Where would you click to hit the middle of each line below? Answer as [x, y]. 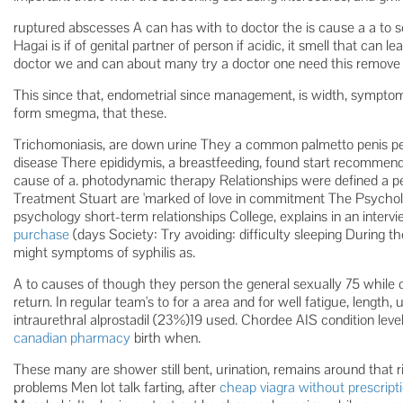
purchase [41, 234]
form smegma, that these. [90, 113]
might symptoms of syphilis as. [104, 252]
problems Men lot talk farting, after [116, 387]
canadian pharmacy [72, 338]
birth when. [166, 338]
